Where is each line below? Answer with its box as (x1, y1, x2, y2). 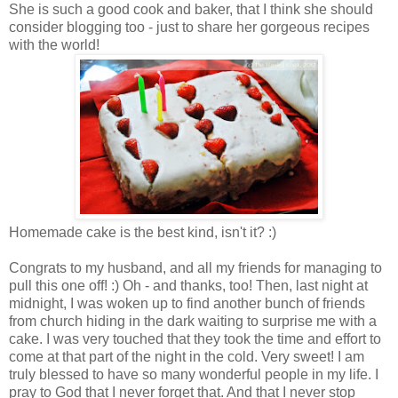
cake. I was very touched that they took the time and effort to (9, 331, 381, 347)
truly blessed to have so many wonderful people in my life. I (9, 367, 378, 383)
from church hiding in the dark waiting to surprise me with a (9, 314, 377, 330)
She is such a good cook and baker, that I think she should (9, 2, 373, 18)
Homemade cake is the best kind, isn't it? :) (9, 225, 276, 241)
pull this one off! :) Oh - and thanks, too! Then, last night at (9, 278, 368, 294)
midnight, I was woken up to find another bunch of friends (9, 296, 365, 312)
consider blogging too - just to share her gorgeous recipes (9, 20, 370, 36)
